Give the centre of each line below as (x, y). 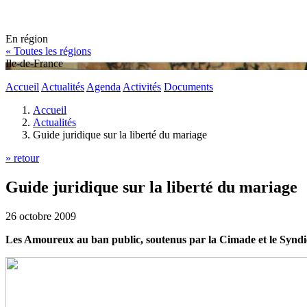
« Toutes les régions (48, 51)
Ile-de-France (34, 63)
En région (27, 39)
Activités (142, 87)
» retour (22, 158)
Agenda (103, 87)
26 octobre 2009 (41, 216)
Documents (188, 87)
